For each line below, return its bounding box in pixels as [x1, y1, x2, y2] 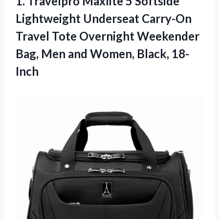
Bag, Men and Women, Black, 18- [16, 46, 189, 61]
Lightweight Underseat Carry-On [16, 11, 192, 25]
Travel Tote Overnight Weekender [16, 28, 199, 43]
